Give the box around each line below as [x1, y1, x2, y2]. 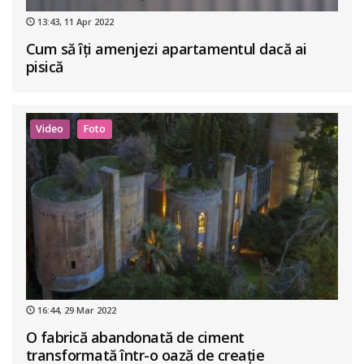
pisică [25, 57, 63, 76]
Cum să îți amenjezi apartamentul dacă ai [25, 39, 307, 58]
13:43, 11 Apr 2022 [34, 15, 114, 28]
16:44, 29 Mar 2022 [34, 304, 116, 317]
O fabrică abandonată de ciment [25, 327, 245, 348]
